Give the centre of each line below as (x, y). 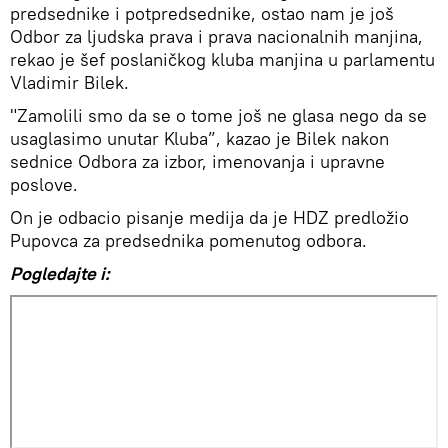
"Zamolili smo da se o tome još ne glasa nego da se (218, 115)
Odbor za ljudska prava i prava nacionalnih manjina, (216, 36)
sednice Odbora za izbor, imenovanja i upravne (197, 161)
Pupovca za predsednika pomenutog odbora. (188, 240)
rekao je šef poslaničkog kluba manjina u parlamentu (222, 59)
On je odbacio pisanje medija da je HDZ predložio (209, 217)
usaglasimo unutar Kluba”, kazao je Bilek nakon (199, 138)
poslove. (44, 184)
